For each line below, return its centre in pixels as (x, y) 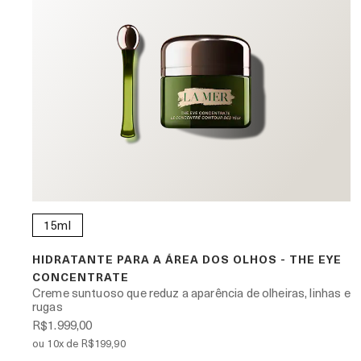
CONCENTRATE (81, 277)
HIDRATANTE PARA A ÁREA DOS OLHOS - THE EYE (187, 259)
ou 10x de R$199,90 (79, 343)
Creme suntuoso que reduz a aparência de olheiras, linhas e (191, 293)
